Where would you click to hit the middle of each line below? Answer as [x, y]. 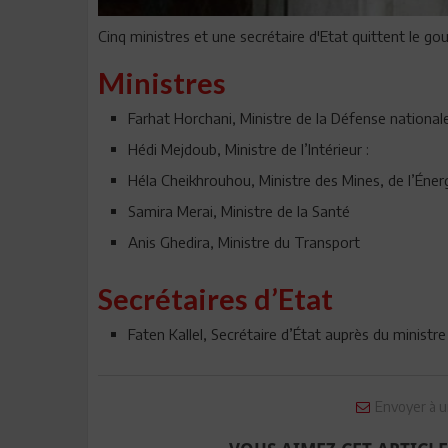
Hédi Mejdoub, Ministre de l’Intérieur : [248, 148]
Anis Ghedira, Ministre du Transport [244, 241]
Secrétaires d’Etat [215, 298]
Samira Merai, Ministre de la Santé [239, 210]
